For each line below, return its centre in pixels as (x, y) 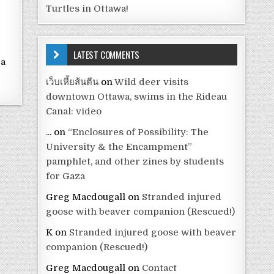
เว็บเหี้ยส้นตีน (72, 82)
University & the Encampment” (119, 146)
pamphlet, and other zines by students (135, 161)
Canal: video (74, 111)
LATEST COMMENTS (107, 54)
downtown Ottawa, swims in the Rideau (137, 96)
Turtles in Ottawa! (87, 8)
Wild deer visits (152, 82)
